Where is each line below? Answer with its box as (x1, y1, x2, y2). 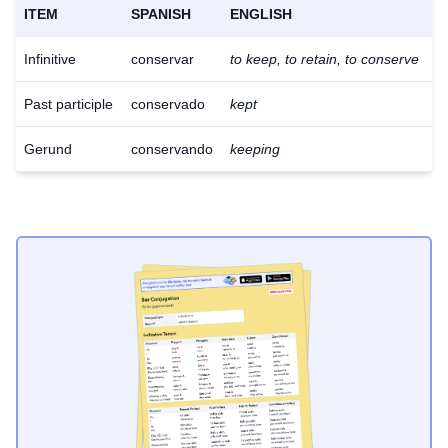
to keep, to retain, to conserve (230, 51, 419, 67)
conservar (131, 51, 194, 67)
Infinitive (24, 51, 76, 67)
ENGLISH (230, 6, 292, 22)
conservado (131, 96, 205, 112)
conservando (131, 141, 213, 157)
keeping (230, 141, 280, 157)
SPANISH (131, 6, 191, 22)
